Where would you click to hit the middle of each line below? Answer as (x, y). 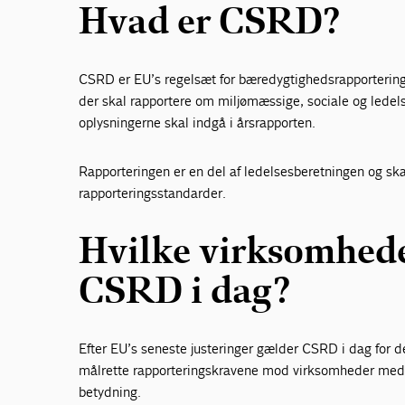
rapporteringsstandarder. (153, 193)
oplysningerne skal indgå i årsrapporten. (198, 122)
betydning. (110, 391)
